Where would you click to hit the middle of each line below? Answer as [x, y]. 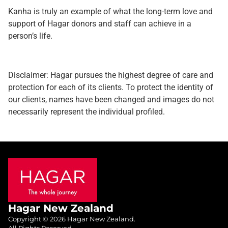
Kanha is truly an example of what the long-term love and [110, 11]
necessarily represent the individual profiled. [87, 111]
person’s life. [30, 36]
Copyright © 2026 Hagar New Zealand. [72, 219]
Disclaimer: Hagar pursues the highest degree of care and [111, 75]
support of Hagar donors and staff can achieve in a [100, 23]
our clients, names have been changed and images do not [111, 99]
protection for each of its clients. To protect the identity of [111, 87]
